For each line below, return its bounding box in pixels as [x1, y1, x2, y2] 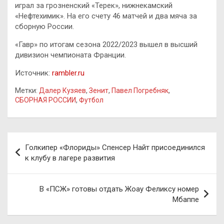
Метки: [15, 86, 37, 94]
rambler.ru [52, 68, 84, 77]
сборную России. [15, 21, 74, 31]
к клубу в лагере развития [25, 153, 115, 162]
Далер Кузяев [39, 86, 86, 94]
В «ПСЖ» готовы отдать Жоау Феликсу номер [39, 184, 199, 193]
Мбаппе [172, 194, 199, 204]
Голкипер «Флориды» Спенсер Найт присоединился [25, 142, 205, 152]
